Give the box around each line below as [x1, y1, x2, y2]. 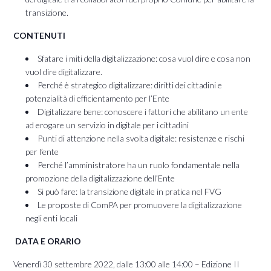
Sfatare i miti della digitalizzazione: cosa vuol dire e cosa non [38, 53, 251, 64]
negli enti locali [25, 213, 78, 224]
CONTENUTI [13, 30, 66, 41]
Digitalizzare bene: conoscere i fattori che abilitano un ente [38, 106, 249, 117]
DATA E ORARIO [15, 236, 82, 247]
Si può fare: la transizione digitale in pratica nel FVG [38, 186, 222, 197]
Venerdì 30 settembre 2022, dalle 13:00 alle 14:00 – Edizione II [13, 259, 240, 270]
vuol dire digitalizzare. [25, 67, 103, 77]
